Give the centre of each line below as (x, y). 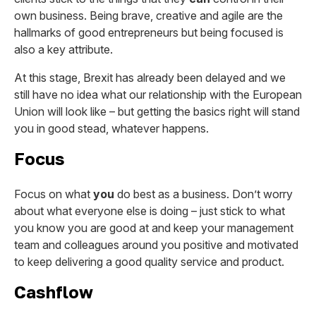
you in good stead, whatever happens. (111, 128)
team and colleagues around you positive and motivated (156, 245)
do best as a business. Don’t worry (203, 194)
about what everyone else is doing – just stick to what (150, 211)
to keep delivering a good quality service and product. (149, 262)
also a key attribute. (63, 49)
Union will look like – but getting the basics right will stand (157, 111)
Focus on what (54, 194)
